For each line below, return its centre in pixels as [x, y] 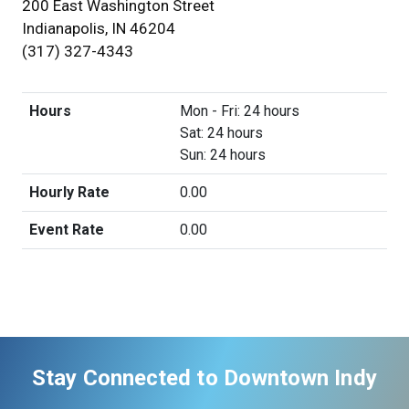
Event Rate [67, 230]
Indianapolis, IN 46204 [99, 28]
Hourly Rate [69, 192]
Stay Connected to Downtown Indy [204, 378]
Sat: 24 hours [221, 133]
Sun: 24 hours [223, 155]
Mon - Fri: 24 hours [240, 111]
